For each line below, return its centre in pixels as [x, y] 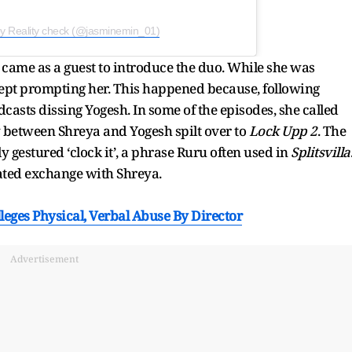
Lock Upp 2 [283, 130]
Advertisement [44, 258]
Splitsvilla [321, 152]
